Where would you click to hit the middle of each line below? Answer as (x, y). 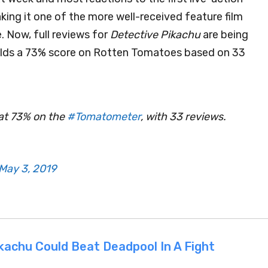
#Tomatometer (104, 117)
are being (224, 35)
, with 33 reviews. (183, 117)
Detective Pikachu (155, 35)
